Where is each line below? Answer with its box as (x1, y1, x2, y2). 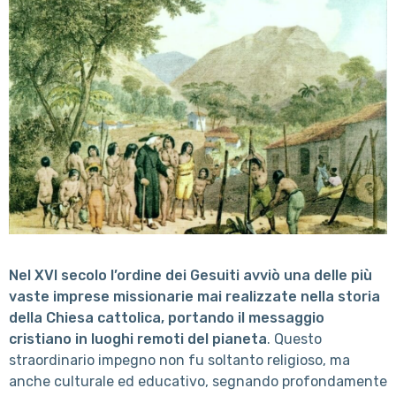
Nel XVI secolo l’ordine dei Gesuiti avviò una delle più (9, 266, 372, 284)
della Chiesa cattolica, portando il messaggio (9, 308, 324, 326)
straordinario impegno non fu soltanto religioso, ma (9, 351, 350, 369)
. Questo (267, 330, 322, 347)
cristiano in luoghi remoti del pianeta (9, 330, 267, 347)
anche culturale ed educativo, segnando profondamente (9, 372, 387, 390)
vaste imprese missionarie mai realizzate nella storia (9, 287, 380, 305)
